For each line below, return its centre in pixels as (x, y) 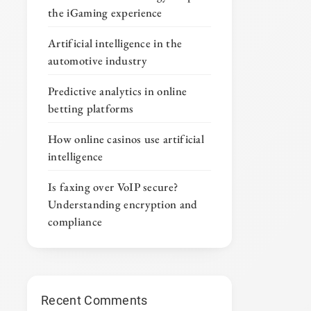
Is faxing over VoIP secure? (113, 187)
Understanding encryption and (123, 204)
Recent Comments (94, 301)
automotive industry (98, 61)
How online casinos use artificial (126, 139)
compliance (75, 222)
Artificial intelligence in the (115, 43)
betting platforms (91, 109)
